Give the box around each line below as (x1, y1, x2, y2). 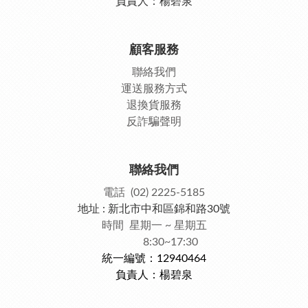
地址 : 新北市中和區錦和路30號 (78, 203, 230, 214)
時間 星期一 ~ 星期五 (101, 220, 207, 231)
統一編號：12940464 (102, 253, 206, 264)
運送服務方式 (121, 83, 187, 94)
